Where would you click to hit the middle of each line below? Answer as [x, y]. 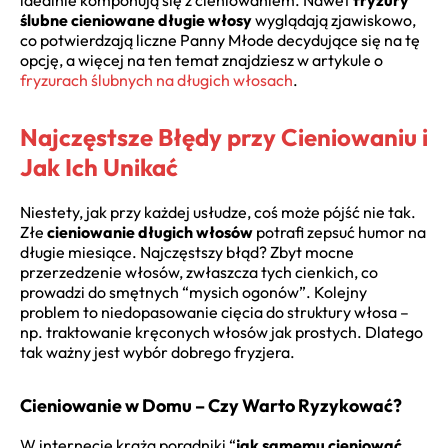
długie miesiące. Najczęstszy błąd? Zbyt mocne [187, 252]
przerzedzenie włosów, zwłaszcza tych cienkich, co [199, 272]
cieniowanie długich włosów [150, 232]
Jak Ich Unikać [99, 167]
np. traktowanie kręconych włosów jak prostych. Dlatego [221, 332]
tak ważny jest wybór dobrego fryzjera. [157, 352]
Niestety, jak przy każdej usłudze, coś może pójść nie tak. [218, 212]
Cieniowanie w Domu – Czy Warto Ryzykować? [211, 406]
